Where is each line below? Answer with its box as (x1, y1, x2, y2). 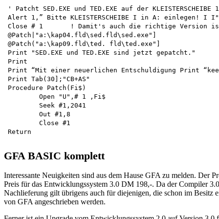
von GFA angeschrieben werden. (4, 197, 106, 206)
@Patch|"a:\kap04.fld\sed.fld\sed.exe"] (8, 31, 156, 39)
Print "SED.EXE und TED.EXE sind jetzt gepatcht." (8, 48, 196, 56)
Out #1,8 (8, 110, 39, 118)
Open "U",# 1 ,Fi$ (8, 92, 39, 100)
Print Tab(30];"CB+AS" (8, 75, 90, 83)
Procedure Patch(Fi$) (8, 84, 86, 91)
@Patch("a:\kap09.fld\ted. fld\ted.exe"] (8, 40, 160, 47)
